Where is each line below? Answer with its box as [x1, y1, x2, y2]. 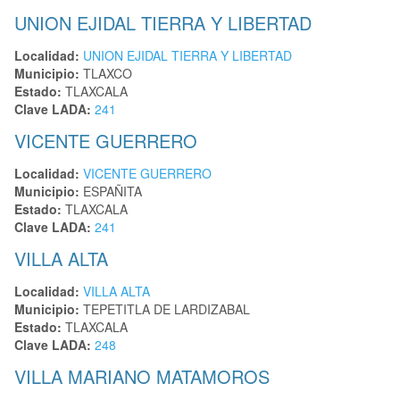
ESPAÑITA [79, 182, 142, 201]
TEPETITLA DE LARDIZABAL [79, 300, 250, 319]
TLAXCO [79, 64, 132, 83]
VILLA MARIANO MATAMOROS [14, 363, 270, 390]
